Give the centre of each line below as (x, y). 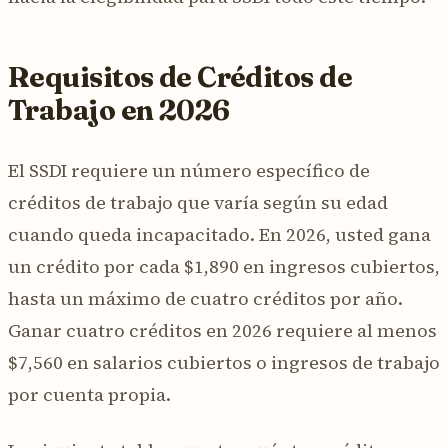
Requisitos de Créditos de (180, 76)
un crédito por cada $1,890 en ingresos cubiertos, (224, 266)
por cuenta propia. (89, 394)
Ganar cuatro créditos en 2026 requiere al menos (222, 330)
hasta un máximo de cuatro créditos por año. (205, 298)
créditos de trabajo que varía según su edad (198, 202)
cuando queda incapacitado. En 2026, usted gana (219, 234)
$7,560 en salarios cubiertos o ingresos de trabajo (224, 362)
